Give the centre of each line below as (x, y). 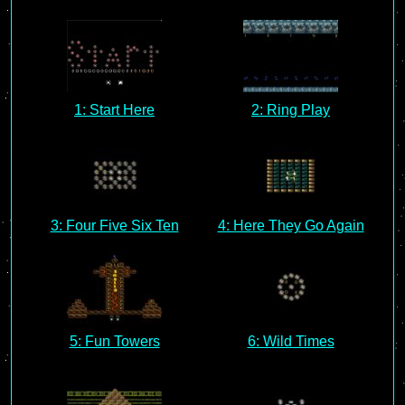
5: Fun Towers (114, 341)
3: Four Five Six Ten (114, 226)
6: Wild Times (291, 341)
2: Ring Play (291, 110)
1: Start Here (114, 110)
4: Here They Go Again (291, 226)
